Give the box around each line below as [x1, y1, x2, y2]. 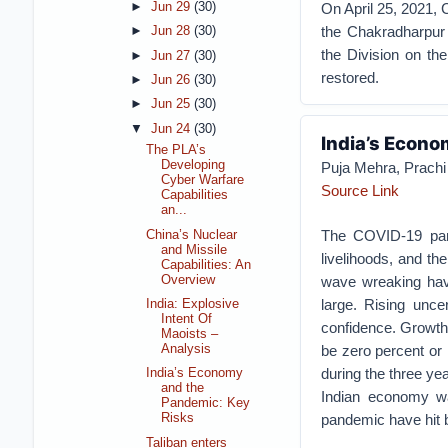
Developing [161, 158, 226, 173]
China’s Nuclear [146, 227, 238, 242]
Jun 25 [150, 97, 194, 112]
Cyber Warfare [161, 173, 245, 188]
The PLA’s [146, 143, 207, 158]
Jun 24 [150, 121, 194, 136]
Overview [161, 272, 216, 287]
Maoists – [161, 327, 219, 341]
